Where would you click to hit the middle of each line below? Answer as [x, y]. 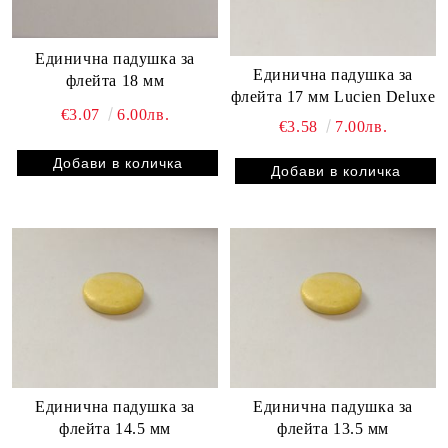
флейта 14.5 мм [115, 429]
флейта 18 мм [115, 80]
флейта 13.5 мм [333, 429]
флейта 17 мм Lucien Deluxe [333, 97]
